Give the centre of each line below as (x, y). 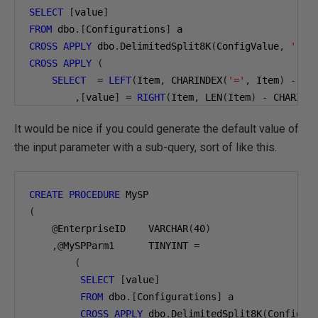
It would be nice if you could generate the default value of (157, 129)
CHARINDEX (194, 80)
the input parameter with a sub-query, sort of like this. (146, 147)
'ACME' (154, 131)
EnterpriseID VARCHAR (123, 229)
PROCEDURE (94, 194)
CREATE (46, 194)
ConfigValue (248, 46)
